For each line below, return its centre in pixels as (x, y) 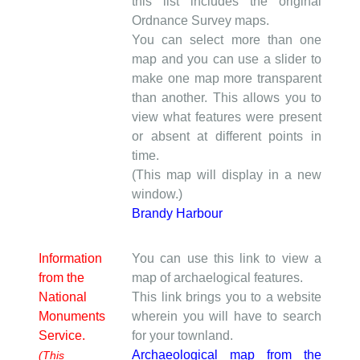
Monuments (72, 316)
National (63, 297)
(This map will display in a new (227, 174)
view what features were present (227, 117)
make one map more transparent (227, 78)
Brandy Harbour (177, 213)
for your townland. (182, 335)
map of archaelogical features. (217, 277)
